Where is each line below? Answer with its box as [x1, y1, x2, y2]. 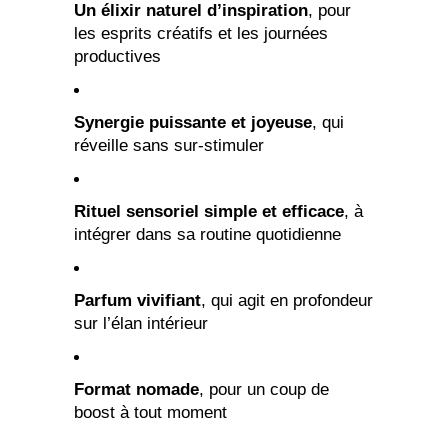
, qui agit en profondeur [201, 291, 373, 311]
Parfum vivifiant [74, 291, 201, 311]
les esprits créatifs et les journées [74, 24, 328, 44]
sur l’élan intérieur [74, 314, 208, 334]
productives [74, 47, 161, 67]
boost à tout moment [74, 403, 227, 423]
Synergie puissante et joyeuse [74, 113, 312, 133]
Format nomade [74, 380, 199, 400]
